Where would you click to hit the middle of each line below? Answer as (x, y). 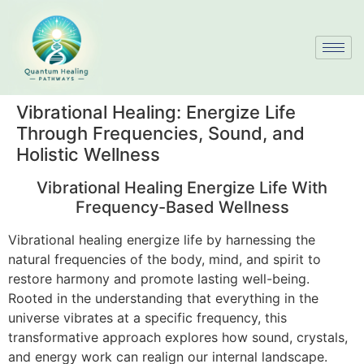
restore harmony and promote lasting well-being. (159, 279)
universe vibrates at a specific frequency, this (147, 318)
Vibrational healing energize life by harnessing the (162, 240)
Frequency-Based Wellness (182, 208)
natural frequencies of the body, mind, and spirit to (165, 260)
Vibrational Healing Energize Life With (182, 188)
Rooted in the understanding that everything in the (163, 299)
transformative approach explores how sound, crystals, (178, 338)
